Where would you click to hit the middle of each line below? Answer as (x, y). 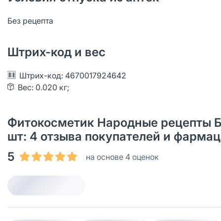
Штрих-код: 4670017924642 (73, 75)
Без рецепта (30, 21)
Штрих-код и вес (56, 52)
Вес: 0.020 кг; (44, 87)
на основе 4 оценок (122, 157)
